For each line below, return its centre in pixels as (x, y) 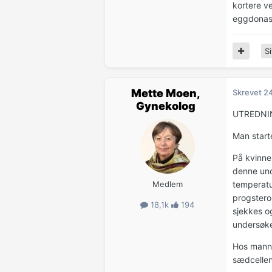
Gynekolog (165, 106)
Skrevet (248, 92)
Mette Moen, (165, 93)
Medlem (167, 184)
